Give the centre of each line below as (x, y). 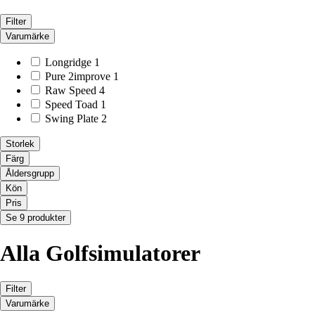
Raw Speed (71, 91)
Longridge (68, 63)
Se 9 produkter (36, 218)
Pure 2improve (78, 77)
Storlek (20, 144)
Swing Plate (72, 119)
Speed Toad (71, 105)
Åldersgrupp (30, 174)
